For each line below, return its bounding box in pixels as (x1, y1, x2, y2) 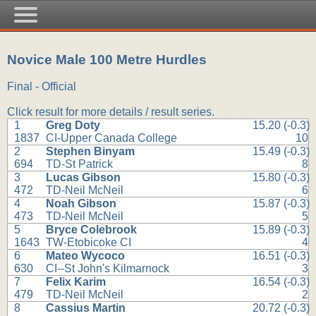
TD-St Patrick (46, 158, 114, 171)
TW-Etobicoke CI (46, 236, 132, 249)
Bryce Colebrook (46, 224, 138, 236)
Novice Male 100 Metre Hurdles (7, 51, 207, 67)
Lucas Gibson (46, 171, 121, 184)
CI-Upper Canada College (46, 132, 178, 145)
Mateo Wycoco (46, 250, 126, 262)
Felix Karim (46, 276, 107, 288)
